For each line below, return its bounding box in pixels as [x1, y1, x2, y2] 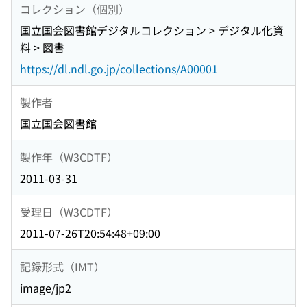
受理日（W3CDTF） [20, 203, 118, 220]
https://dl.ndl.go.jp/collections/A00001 [20, 60, 218, 77]
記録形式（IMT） [20, 258, 105, 275]
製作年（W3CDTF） [20, 148, 118, 165]
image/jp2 [20, 280, 71, 297]
